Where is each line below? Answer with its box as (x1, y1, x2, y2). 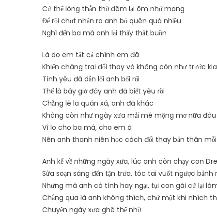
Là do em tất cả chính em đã (42, 50, 139, 60)
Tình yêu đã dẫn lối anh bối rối (42, 74, 139, 84)
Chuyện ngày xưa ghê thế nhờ (42, 205, 141, 215)
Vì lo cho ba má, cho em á (42, 123, 132, 132)
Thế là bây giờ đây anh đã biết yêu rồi (42, 86, 165, 96)
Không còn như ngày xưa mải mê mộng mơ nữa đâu (42, 110, 216, 120)
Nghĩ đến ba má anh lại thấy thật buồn (42, 28, 167, 38)
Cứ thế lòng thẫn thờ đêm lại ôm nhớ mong (42, 4, 185, 14)
